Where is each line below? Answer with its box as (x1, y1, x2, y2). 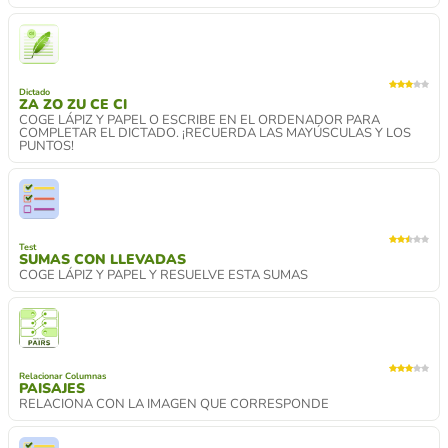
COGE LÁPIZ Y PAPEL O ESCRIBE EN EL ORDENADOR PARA (19, 110, 380, 129)
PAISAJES (19, 378, 85, 398)
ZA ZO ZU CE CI (19, 94, 127, 114)
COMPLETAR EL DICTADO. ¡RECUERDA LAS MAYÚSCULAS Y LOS (19, 123, 411, 142)
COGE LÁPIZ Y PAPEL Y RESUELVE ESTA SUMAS (19, 265, 308, 284)
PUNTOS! (19, 136, 74, 155)
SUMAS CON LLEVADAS (19, 249, 186, 269)
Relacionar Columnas (19, 369, 106, 382)
